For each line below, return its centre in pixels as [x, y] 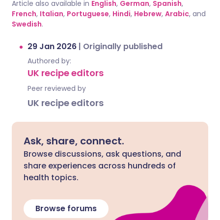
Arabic [177, 14]
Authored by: [49, 61]
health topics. [51, 178]
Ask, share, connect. [74, 141]
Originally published [123, 46]
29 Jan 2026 [53, 46]
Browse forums [66, 208]
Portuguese [88, 14]
